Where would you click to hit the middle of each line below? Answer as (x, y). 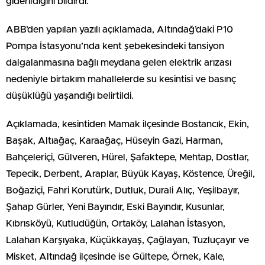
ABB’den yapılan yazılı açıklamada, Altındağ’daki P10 (119, 30)
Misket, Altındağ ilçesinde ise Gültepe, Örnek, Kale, (115, 257)
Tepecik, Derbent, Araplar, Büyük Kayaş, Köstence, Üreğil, (130, 174)
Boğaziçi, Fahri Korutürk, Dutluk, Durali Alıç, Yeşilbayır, (123, 190)
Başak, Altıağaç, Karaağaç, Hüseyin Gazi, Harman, (114, 141)
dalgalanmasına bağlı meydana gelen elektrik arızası (119, 63)
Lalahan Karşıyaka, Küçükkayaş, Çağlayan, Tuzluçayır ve (127, 240)
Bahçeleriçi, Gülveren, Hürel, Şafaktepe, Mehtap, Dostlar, (127, 157)
